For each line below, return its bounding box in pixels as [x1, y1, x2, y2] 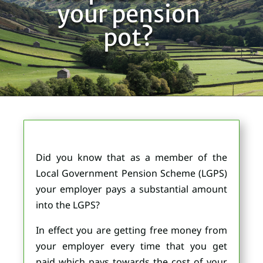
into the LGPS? [36, 198, 100, 211]
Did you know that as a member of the [36, 150, 227, 164]
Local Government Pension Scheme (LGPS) [36, 166, 227, 180]
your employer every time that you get [36, 239, 227, 252]
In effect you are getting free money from [36, 223, 227, 237]
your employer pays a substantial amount [36, 182, 227, 195]
